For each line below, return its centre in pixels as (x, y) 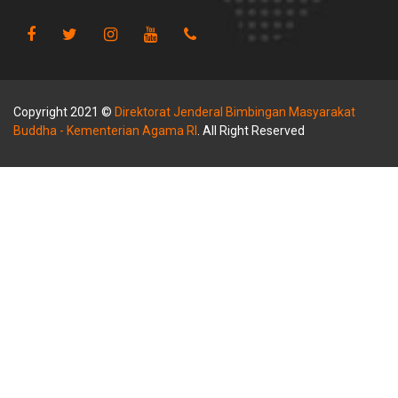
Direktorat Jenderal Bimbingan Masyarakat (235, 112)
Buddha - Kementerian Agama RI (105, 131)
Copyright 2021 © (64, 112)
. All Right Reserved (251, 131)
